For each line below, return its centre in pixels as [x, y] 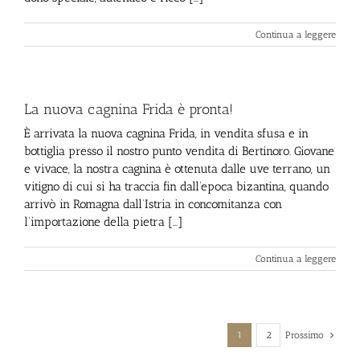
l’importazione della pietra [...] [103, 222]
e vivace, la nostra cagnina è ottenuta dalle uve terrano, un [177, 169]
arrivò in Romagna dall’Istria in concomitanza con [153, 204]
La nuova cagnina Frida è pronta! [129, 109]
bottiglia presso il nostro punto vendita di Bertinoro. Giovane [179, 151]
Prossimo [305, 335]
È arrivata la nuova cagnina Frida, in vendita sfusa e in [166, 133]
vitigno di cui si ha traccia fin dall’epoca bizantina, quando [176, 186]
